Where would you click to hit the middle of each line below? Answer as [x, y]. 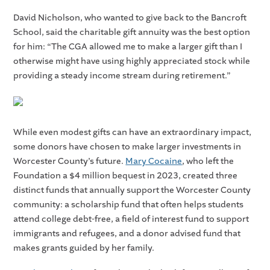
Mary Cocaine [154, 162]
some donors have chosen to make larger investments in [127, 147]
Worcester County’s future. [70, 162]
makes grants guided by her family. [85, 248]
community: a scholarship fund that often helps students [129, 205]
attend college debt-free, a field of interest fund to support [131, 219]
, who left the [208, 162]
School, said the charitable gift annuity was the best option [132, 33]
